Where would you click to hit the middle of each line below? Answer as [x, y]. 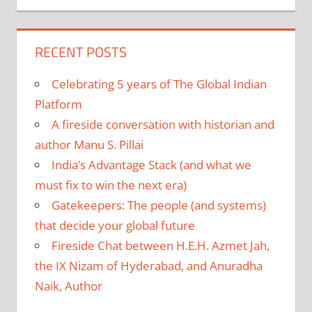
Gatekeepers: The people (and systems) [158, 205]
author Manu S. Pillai [89, 144]
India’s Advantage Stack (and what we [151, 164]
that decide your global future [115, 225]
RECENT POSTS [80, 52]
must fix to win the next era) [110, 185]
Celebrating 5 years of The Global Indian [159, 84]
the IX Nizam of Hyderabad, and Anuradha [148, 265]
